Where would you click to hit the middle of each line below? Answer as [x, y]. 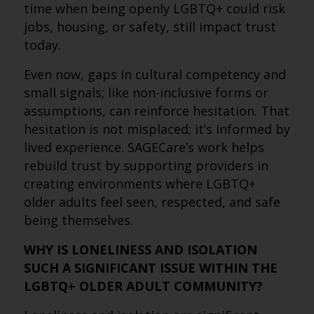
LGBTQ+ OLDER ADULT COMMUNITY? [145, 286]
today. [42, 45]
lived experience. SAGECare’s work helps [144, 147]
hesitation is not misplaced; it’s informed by [157, 129]
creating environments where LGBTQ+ [139, 184]
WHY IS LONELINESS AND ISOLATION [140, 250]
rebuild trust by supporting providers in [146, 165]
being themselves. [78, 220]
